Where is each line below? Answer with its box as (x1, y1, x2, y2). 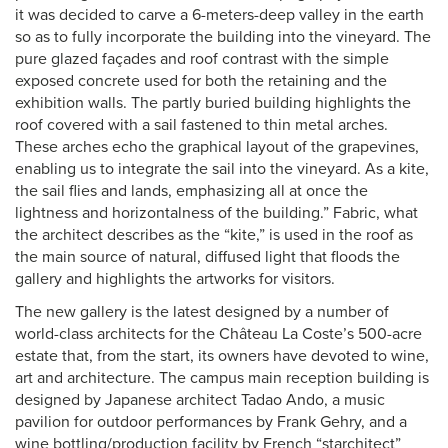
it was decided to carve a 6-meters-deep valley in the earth (15, 5, 424, 25)
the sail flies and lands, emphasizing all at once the (15, 181, 368, 201)
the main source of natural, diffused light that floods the (15, 247, 400, 267)
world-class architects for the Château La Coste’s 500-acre (15, 324, 422, 344)
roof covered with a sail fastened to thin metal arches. (15, 115, 388, 135)
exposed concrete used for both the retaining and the (15, 71, 387, 91)
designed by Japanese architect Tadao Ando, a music (15, 390, 385, 410)
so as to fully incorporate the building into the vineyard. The (15, 27, 431, 47)
